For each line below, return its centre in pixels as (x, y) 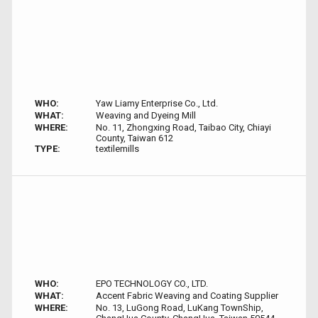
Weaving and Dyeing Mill (146, 115)
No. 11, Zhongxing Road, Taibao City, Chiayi (183, 127)
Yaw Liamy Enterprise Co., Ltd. (157, 103)
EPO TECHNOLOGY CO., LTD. (152, 284)
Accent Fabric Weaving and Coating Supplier (187, 296)
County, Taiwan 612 (134, 138)
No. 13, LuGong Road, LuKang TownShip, (179, 308)
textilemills (117, 149)
